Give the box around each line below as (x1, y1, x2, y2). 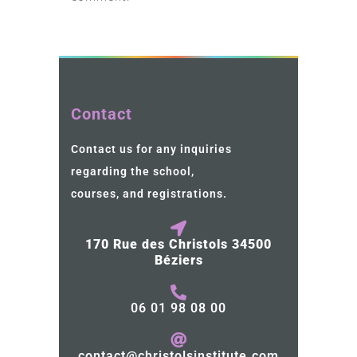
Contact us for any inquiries (71, 142, 232, 155)
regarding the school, (71, 164, 194, 178)
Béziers (154, 252, 203, 268)
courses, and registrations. (71, 186, 227, 200)
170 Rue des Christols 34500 (85, 236, 272, 252)
